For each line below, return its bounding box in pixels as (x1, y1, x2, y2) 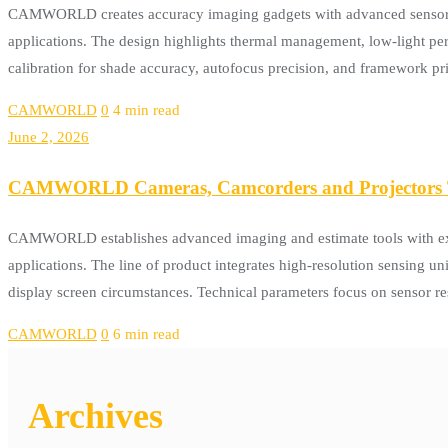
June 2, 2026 (8, 128, 89, 145)
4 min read (113, 101, 180, 118)
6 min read (113, 326, 180, 343)
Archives (28, 395, 163, 436)
